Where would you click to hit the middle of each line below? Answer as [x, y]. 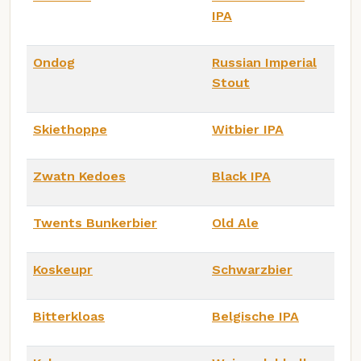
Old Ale [235, 222]
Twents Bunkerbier [95, 222]
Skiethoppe [70, 129]
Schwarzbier [252, 269]
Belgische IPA [255, 316]
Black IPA [241, 176]
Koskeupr [63, 269]
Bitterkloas [69, 316]
